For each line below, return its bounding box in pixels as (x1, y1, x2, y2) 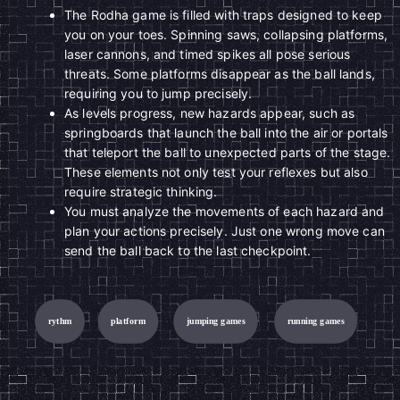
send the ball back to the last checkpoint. (64, 243, 312, 258)
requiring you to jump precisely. (64, 86, 253, 101)
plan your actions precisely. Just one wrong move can (64, 223, 385, 238)
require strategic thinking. (64, 184, 218, 199)
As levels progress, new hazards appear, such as (64, 105, 355, 121)
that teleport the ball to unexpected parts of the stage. (64, 145, 391, 160)
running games (287, 316, 345, 326)
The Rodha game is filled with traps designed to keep (64, 7, 382, 22)
